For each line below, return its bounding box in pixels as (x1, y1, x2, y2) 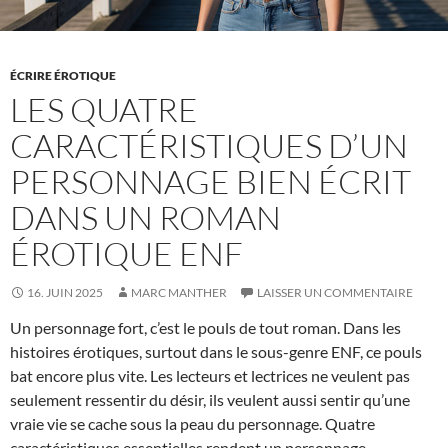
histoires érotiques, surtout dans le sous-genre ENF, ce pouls (10, 342, 422, 362)
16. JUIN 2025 (27, 285, 103, 301)
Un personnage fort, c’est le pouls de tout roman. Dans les (10, 318, 401, 338)
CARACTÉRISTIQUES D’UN (10, 125, 408, 167)
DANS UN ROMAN (10, 197, 281, 239)
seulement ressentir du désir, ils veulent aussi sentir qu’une (10, 390, 410, 410)
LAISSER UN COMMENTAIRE (257, 285, 413, 301)
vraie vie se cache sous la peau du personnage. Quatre (10, 414, 375, 434)
